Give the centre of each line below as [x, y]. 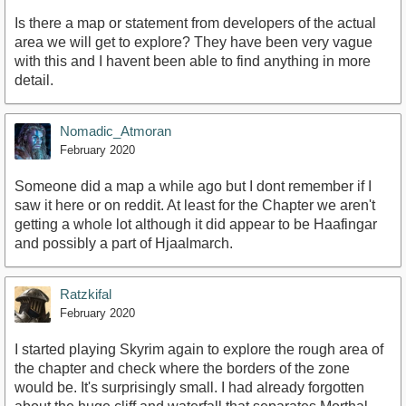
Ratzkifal [86, 295]
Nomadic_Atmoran [116, 131]
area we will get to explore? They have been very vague [193, 43]
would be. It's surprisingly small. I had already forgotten [189, 388]
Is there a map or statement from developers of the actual [195, 24]
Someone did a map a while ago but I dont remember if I [193, 187]
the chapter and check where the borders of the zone [182, 369]
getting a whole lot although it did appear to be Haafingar [196, 225]
